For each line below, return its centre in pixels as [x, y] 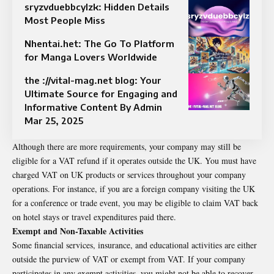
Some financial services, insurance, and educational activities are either [135, 245]
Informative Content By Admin [93, 107]
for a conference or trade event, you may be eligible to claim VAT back [135, 202]
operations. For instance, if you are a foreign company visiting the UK [134, 188]
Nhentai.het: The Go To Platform [99, 43]
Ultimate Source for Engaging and [101, 93]
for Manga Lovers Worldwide [91, 57]
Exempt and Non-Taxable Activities [78, 231]
